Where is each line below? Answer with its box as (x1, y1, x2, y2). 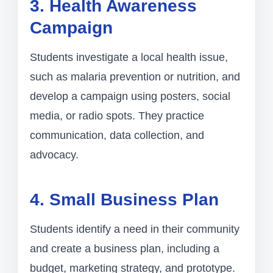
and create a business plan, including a (30, 243, 219, 255)
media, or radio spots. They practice (30, 110, 204, 122)
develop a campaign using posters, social (30, 90, 230, 103)
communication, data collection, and (30, 129, 204, 142)
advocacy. (30, 149, 79, 161)
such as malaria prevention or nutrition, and (30, 71, 240, 83)
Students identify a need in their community (30, 223, 239, 236)
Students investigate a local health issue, (30, 51, 228, 64)
